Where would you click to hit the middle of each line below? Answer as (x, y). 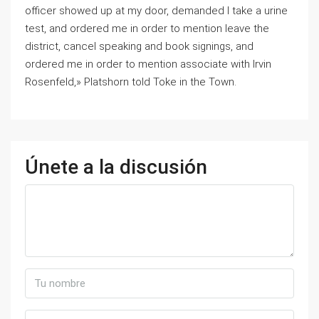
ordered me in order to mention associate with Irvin (148, 64)
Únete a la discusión (116, 167)
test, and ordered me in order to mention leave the (147, 28)
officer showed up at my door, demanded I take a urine (156, 11)
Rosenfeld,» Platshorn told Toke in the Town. (131, 82)
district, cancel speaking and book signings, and (139, 46)
